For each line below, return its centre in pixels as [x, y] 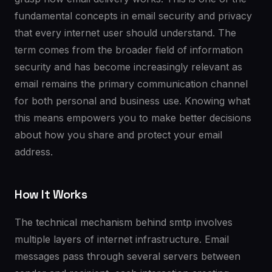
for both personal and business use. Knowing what [132, 101]
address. [34, 152]
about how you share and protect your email [118, 135]
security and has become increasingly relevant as [128, 67]
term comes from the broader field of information [129, 50]
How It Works [51, 194]
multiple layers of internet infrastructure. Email [122, 239]
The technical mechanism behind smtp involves [124, 222]
